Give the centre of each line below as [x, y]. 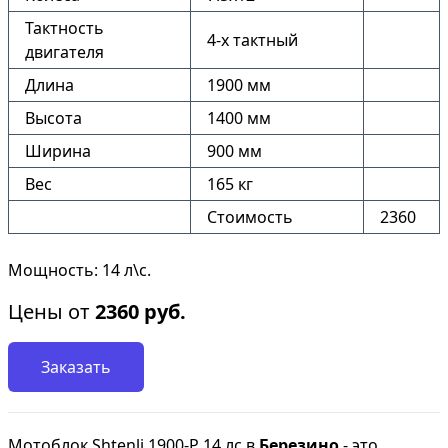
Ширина [58, 151]
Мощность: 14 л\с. [79, 270]
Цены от [51, 311]
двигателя [64, 52]
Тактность [64, 28]
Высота [53, 118]
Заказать [76, 367]
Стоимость [250, 217]
